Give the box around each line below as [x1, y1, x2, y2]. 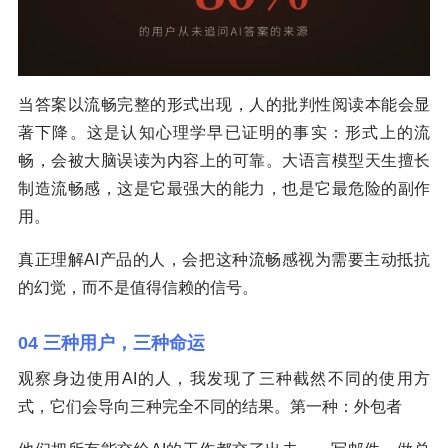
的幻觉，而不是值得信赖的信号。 [18, 279, 258, 297]
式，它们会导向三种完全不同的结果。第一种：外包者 [18, 398, 402, 416]
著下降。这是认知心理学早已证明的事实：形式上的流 [18, 124, 430, 142]
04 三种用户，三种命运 [18, 333, 205, 354]
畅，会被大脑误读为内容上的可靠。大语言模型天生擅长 [18, 152, 430, 170]
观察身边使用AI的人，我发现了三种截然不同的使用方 [18, 370, 430, 388]
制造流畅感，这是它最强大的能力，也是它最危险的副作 [18, 180, 430, 198]
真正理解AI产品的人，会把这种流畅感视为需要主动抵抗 [18, 251, 430, 269]
